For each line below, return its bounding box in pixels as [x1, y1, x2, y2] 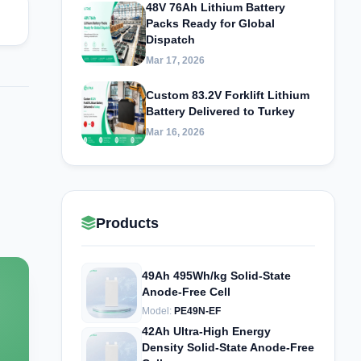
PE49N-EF [174, 305, 221, 317]
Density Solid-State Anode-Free [142, 341, 314, 354]
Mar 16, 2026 [146, 127, 205, 138]
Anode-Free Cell [142, 284, 230, 298]
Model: [142, 305, 174, 317]
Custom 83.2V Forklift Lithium [146, 89, 309, 102]
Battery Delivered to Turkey [146, 105, 295, 118]
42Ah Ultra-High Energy [142, 325, 271, 338]
